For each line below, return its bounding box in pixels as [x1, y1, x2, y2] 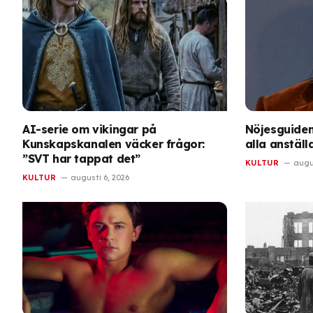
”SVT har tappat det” [22, 151, 141, 166]
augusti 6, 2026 [71, 172, 129, 182]
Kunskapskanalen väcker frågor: [22, 136, 205, 151]
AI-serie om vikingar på [22, 122, 156, 136]
